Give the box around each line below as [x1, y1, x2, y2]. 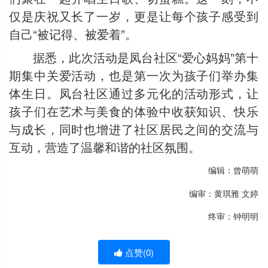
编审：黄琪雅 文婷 [189, 187, 258, 199]
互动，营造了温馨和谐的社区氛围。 [9, 138, 200, 156]
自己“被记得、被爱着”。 [9, 25, 137, 42]
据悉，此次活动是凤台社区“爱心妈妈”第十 [33, 48, 258, 66]
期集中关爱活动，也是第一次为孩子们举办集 [9, 66, 258, 84]
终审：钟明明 [208, 210, 258, 222]
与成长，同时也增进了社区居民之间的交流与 [9, 120, 258, 138]
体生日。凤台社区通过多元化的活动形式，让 [9, 84, 258, 102]
